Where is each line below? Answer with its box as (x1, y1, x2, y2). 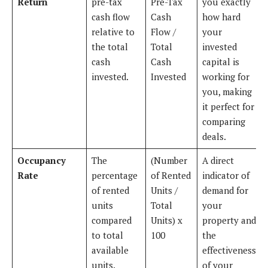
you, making (202, 86, 252, 98)
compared (91, 214, 132, 227)
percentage (91, 169, 138, 182)
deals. (202, 130, 226, 143)
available (91, 244, 129, 257)
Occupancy (17, 154, 66, 167)
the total (91, 41, 128, 53)
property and (202, 214, 256, 227)
